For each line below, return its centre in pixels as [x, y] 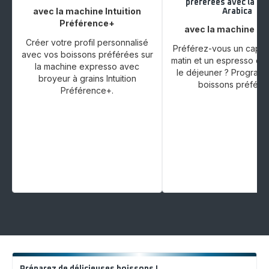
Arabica [237, 11]
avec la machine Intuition [87, 11]
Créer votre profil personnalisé [87, 42]
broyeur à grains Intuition [87, 78]
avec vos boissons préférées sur [87, 54]
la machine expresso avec [87, 66]
